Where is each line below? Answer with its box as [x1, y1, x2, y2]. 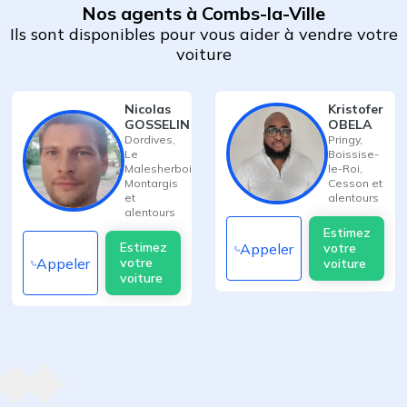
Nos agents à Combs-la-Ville [82, 2, 325, 25]
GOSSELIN [124, 116, 190, 133]
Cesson [328, 176, 369, 190]
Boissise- [328, 147, 379, 161]
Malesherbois [124, 162, 198, 175]
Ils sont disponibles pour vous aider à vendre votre [9, 24, 398, 45]
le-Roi [328, 162, 360, 175]
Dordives [124, 133, 173, 146]
